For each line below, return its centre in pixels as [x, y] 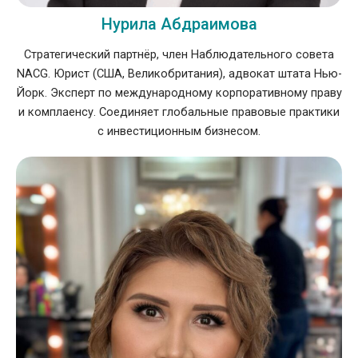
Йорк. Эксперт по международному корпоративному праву [179, 93]
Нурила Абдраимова [179, 24]
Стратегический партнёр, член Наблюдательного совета [179, 55]
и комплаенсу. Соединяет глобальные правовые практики [179, 112]
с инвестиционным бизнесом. [179, 131]
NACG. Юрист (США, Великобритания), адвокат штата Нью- [179, 74]
